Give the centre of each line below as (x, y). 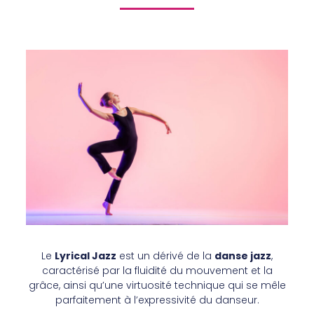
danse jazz (243, 255)
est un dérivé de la (165, 255)
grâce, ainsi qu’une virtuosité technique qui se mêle (157, 285)
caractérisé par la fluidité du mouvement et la (157, 270)
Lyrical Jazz (86, 255)
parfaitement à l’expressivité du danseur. (157, 300)
